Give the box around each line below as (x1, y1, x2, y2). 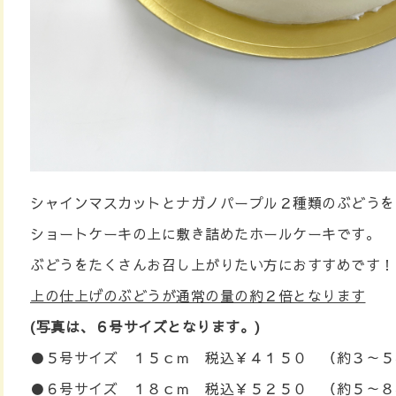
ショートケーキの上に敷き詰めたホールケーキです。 (30, 223, 380, 243)
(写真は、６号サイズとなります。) (30, 316, 270, 336)
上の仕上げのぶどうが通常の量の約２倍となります (30, 285, 366, 305)
